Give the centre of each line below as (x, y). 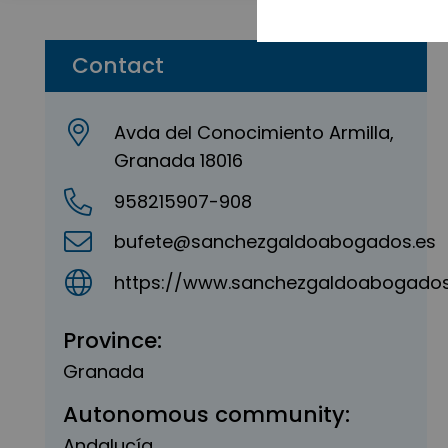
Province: (112, 340)
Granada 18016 (179, 160)
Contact (118, 65)
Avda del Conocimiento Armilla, (254, 132)
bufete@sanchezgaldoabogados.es (275, 242)
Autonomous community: (206, 415)
